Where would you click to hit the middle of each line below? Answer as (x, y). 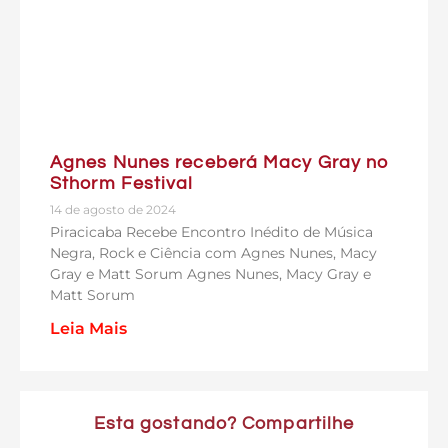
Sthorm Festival (122, 183)
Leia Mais (88, 328)
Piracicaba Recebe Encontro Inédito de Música (211, 231)
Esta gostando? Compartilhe (224, 423)
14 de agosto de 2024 (113, 209)
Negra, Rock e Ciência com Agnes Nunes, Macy (213, 252)
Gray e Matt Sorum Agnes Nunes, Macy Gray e (210, 273)
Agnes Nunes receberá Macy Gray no (220, 162)
